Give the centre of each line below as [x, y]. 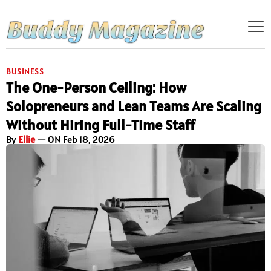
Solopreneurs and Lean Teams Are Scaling [134, 106]
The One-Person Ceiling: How [96, 88]
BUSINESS [25, 72]
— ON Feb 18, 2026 [75, 139]
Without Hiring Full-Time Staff [101, 125]
